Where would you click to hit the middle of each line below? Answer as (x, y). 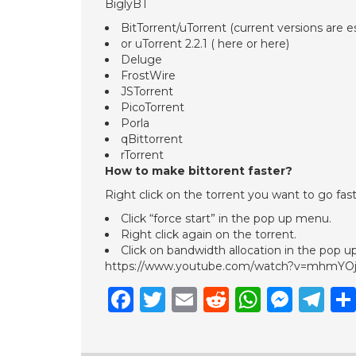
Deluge (141, 60)
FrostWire (148, 75)
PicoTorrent (153, 107)
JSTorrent (147, 91)
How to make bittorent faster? (199, 171)
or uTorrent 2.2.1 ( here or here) (205, 44)
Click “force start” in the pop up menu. (226, 219)
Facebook (195, 299)
